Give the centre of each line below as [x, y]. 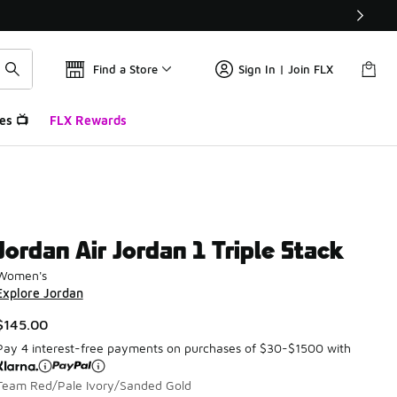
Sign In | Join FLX [286, 69]
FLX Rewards [88, 120]
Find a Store [125, 69]
